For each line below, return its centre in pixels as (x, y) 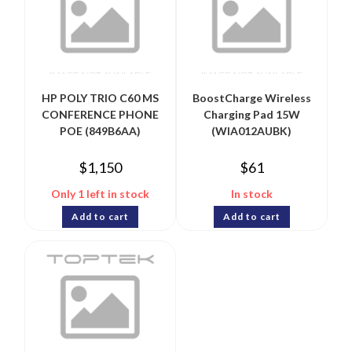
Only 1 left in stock (101, 193)
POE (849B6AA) (101, 130)
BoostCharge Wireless (251, 97)
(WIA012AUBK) (252, 130)
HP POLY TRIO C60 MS (101, 97)
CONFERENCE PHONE (101, 114)
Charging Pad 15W (251, 114)
